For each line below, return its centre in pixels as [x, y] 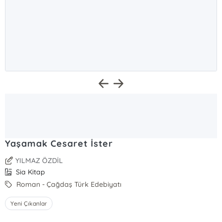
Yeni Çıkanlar [29, 203]
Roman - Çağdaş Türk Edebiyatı [68, 184]
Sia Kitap [30, 172]
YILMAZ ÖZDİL [39, 161]
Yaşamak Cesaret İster [59, 143]
